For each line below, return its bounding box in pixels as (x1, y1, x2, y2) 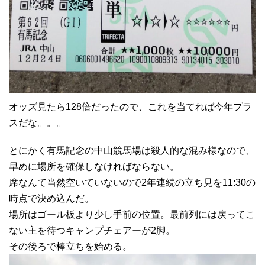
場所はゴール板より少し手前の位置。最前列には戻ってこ (9, 209, 255, 220)
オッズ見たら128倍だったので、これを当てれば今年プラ (9, 102, 252, 112)
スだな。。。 (9, 118, 66, 128)
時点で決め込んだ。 (9, 193, 94, 204)
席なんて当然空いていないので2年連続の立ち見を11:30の (9, 177, 256, 188)
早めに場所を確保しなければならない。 (9, 161, 179, 172)
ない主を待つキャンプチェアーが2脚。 (9, 225, 175, 236)
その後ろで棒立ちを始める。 (9, 241, 132, 252)
